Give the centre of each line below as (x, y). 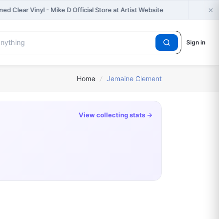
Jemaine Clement (134, 79)
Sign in (196, 43)
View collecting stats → (116, 115)
